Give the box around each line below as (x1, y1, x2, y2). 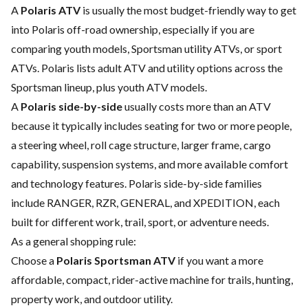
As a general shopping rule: (11, 234, 136, 248)
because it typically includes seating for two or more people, (11, 119, 291, 133)
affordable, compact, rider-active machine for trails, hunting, (11, 273, 293, 287)
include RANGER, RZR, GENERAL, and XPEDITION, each (11, 196, 280, 210)
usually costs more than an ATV (122, 100, 271, 113)
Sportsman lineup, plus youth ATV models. (11, 80, 207, 94)
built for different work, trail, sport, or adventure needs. (11, 215, 269, 229)
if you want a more (175, 254, 263, 267)
